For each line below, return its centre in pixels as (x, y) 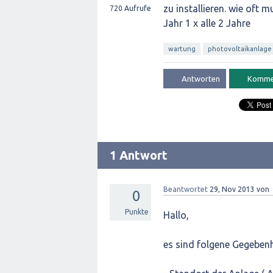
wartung (182, 49)
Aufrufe (137, 8)
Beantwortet (186, 189)
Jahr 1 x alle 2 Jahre (207, 23)
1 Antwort (139, 155)
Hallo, (179, 215)
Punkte (136, 212)
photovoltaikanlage (240, 49)
